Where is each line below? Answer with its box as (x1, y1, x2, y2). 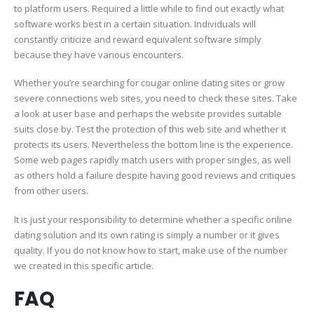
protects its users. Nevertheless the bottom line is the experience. (14, 138, 293, 151)
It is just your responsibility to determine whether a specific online (14, 213, 292, 226)
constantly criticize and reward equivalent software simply (14, 32, 261, 46)
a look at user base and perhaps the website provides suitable (14, 107, 282, 121)
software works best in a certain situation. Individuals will (14, 17, 256, 30)
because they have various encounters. (14, 48, 184, 61)
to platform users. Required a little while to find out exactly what (14, 1, 284, 15)
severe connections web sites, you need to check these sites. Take (14, 92, 297, 105)
